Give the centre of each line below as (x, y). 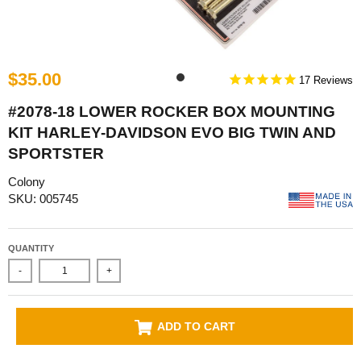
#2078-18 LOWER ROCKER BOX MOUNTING (172, 111)
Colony (27, 181)
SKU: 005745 (43, 198)
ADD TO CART (196, 327)
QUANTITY (31, 249)
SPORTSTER (56, 153)
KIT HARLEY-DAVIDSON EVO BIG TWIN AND (172, 132)
